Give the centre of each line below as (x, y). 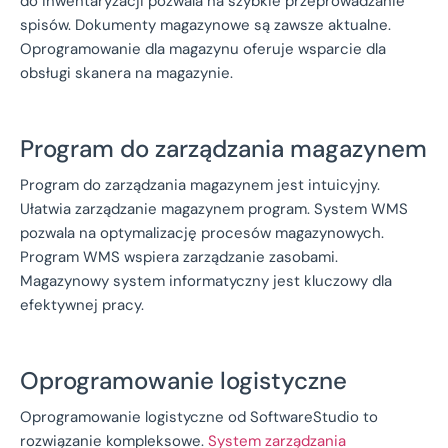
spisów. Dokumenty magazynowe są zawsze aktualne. (205, 24)
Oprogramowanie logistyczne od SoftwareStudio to (199, 416)
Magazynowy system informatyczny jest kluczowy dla (206, 280)
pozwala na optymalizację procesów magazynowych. (202, 232)
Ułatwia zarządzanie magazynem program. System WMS (214, 208)
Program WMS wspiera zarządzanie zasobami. (179, 256)
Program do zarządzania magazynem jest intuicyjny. (200, 184)
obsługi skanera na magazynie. (126, 72)
